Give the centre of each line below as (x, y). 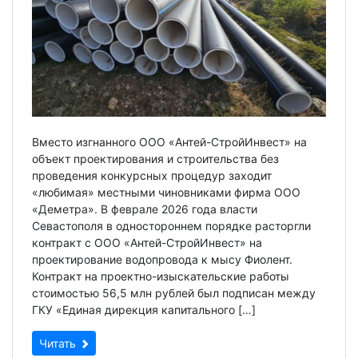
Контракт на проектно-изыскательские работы (161, 276)
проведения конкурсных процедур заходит (152, 176)
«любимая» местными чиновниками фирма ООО (166, 193)
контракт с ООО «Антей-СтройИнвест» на (147, 243)
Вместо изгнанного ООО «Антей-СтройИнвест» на (169, 142)
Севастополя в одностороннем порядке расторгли (171, 226)
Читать (59, 344)
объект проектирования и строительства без (155, 159)
